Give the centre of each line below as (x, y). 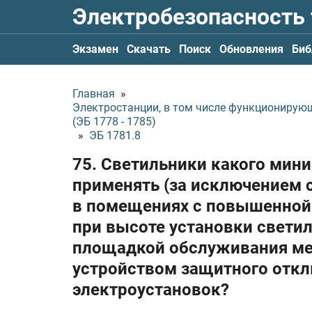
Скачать (149, 49)
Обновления (251, 49)
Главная (94, 94)
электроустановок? (151, 290)
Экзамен (95, 49)
